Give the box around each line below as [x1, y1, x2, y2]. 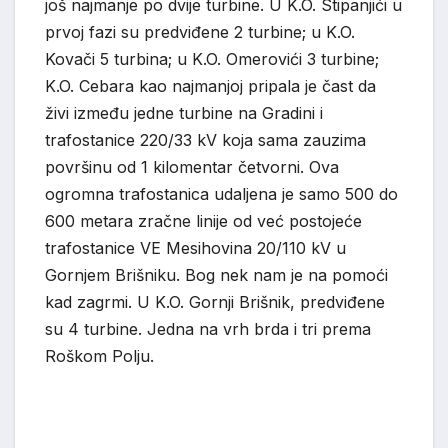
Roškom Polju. [45, 346, 154, 367]
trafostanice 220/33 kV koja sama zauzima [45, 130, 366, 151]
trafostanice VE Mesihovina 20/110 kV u [45, 238, 346, 259]
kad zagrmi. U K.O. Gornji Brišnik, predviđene [45, 292, 385, 313]
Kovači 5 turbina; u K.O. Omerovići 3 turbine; [45, 49, 379, 70]
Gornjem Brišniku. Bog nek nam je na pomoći [45, 265, 388, 286]
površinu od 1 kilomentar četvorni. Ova [45, 157, 339, 178]
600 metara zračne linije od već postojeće [45, 211, 362, 232]
